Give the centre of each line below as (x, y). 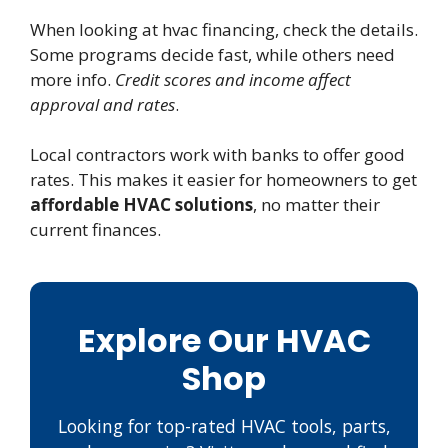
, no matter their (316, 205)
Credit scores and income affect (233, 79)
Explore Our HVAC (224, 341)
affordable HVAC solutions (141, 205)
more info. (72, 79)
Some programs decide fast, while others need (212, 54)
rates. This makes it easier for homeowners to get (223, 180)
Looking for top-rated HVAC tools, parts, (224, 426)
